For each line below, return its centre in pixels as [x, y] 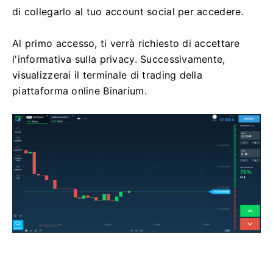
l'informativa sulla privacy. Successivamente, [119, 59]
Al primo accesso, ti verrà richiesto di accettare [126, 44]
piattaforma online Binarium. [80, 91]
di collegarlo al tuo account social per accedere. [128, 12]
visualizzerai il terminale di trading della [108, 75]
